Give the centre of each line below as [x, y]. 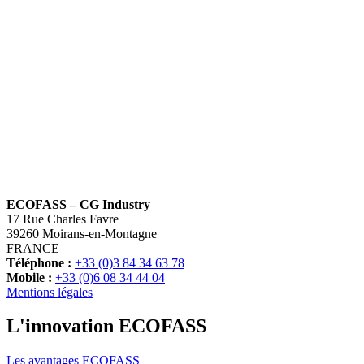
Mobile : [29, 277]
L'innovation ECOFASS [106, 326]
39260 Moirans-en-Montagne [82, 233]
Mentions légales [50, 292]
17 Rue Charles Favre [63, 219]
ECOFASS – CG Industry [78, 204]
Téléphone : [39, 262]
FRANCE [33, 248]
